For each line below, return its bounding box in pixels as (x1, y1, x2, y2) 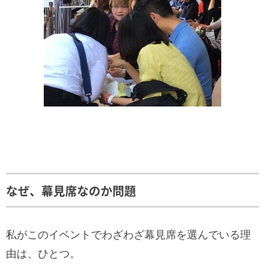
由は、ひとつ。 (6, 248, 80, 260)
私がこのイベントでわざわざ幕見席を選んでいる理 (6, 229, 251, 241)
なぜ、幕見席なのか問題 (6, 182, 136, 199)
